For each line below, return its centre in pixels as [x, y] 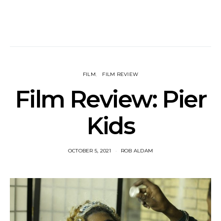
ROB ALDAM [137, 151]
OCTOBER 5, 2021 [90, 151]
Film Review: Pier [110, 99]
